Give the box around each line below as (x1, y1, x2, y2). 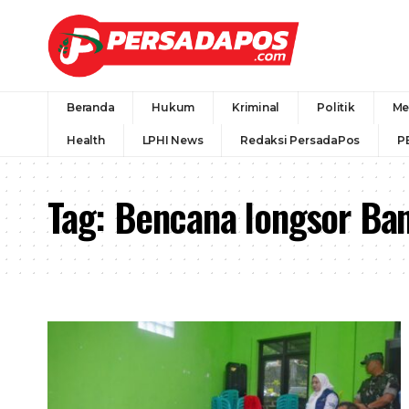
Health (67, 132, 105, 147)
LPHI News (142, 132, 204, 147)
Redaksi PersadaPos (240, 132, 361, 147)
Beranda (67, 100, 115, 114)
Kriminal (232, 100, 280, 114)
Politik (317, 100, 355, 114)
